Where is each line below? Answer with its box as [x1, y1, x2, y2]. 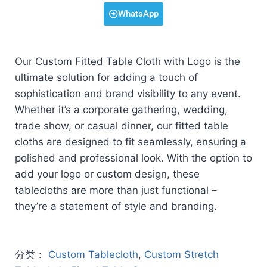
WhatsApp [117, 8, 159, 20]
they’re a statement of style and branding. [15, 200, 217, 213]
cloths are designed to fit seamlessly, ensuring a [15, 136, 246, 148]
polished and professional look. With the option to [15, 152, 252, 164]
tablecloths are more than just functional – [15, 184, 217, 197]
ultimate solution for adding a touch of [15, 72, 198, 84]
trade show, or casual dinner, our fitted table [15, 120, 228, 132]
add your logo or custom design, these [15, 168, 200, 181]
